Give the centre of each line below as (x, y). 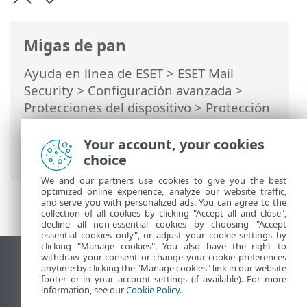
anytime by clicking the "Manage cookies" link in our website (164, 268)
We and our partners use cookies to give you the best (164, 180)
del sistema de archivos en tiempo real (140, 124)
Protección (238, 107)
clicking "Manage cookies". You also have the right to (164, 246)
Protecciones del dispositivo (108, 107)
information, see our (84, 290)
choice (105, 160)
